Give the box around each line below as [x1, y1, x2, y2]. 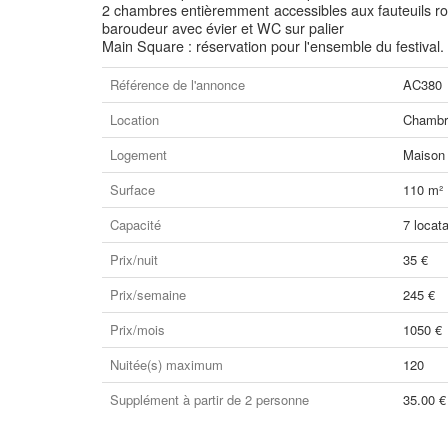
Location [110, 110, 159, 129]
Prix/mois [110, 320, 165, 339]
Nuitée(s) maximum [110, 355, 223, 374]
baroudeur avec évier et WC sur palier [102, 18, 344, 38]
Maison [403, 145, 445, 164]
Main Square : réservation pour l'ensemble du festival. [102, 36, 444, 56]
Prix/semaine [110, 285, 186, 304]
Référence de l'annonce [110, 75, 245, 94]
